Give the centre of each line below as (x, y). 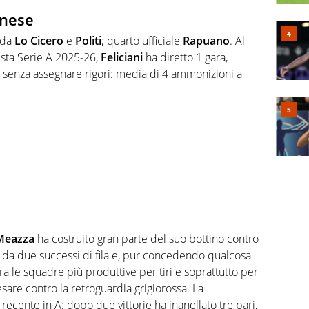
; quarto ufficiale (142, 40)
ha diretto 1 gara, (185, 57)
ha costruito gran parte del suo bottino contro (147, 239)
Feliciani (122, 57)
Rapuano (206, 40)
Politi (88, 40)
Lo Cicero (39, 40)
